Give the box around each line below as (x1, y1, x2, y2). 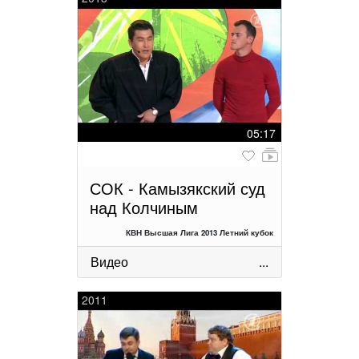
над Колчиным (90, 196, 198, 220)
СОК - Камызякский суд (90, 176, 265, 200)
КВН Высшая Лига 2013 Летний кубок (126, 227, 273, 239)
